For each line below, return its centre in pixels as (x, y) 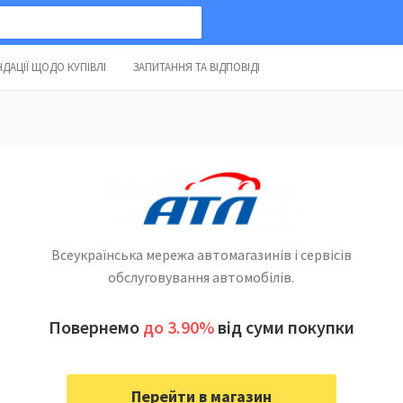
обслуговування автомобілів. (201, 277)
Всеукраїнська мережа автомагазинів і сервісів (201, 255)
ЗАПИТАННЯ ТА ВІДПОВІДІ (197, 67)
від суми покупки (286, 327)
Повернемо (95, 327)
